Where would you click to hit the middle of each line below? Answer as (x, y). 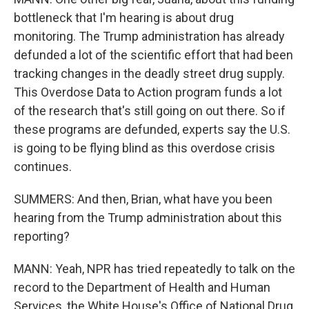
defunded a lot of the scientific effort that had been (153, 55)
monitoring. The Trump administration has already (149, 36)
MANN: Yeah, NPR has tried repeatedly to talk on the (154, 269)
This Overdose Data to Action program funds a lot (148, 92)
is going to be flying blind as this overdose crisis (144, 148)
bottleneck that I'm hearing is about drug (124, 18)
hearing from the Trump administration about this (148, 218)
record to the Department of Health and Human (142, 287)
